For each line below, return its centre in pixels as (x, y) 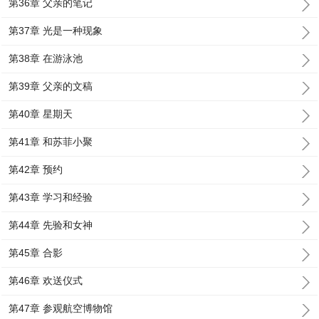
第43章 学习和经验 (51, 197)
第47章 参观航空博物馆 (61, 308)
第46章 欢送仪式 (46, 281)
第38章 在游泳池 (46, 58)
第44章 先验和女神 (51, 225)
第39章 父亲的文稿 (51, 86)
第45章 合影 (36, 253)
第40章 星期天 (41, 114)
